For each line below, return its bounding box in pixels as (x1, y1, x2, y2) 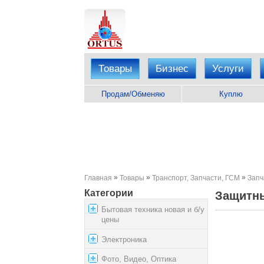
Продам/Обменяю (101, 90, 165, 98)
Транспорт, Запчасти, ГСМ (152, 174, 240, 182)
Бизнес (156, 63, 189, 74)
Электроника (101, 235, 147, 244)
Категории (84, 188, 133, 199)
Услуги (212, 63, 244, 74)
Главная (84, 174, 112, 182)
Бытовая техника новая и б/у (101, 205, 204, 214)
